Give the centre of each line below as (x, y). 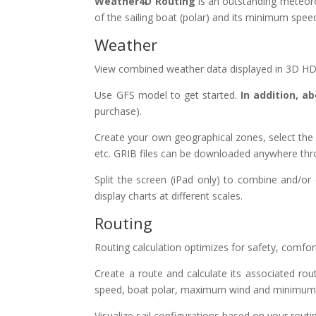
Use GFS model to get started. (168, 95)
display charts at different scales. (169, 196)
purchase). (119, 111)
